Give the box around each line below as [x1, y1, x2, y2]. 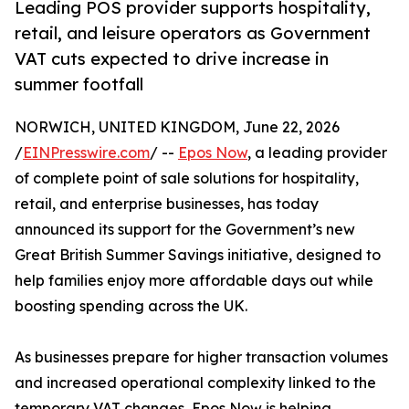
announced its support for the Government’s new [15, 220, 355, 239]
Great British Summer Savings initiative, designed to [15, 246, 381, 265]
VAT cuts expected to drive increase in [15, 48, 329, 69]
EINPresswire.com [23, 143, 150, 163]
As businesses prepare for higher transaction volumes [15, 348, 388, 367]
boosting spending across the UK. [15, 297, 247, 316]
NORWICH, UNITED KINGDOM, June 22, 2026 [15, 118, 340, 137]
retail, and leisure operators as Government [15, 23, 371, 44]
